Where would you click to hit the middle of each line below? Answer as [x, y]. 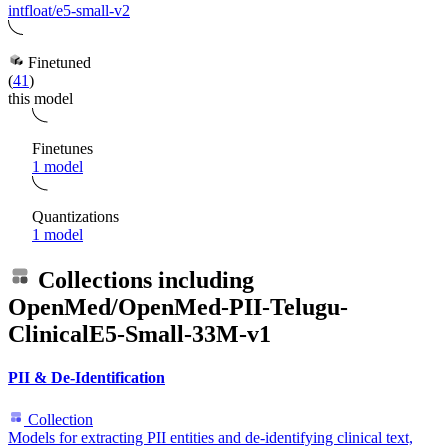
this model [40, 99]
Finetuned [57, 63]
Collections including [143, 280]
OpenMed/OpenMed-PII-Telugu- [178, 307]
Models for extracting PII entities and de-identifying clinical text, [210, 437]
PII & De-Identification [86, 378]
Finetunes [62, 149]
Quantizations [75, 217]
